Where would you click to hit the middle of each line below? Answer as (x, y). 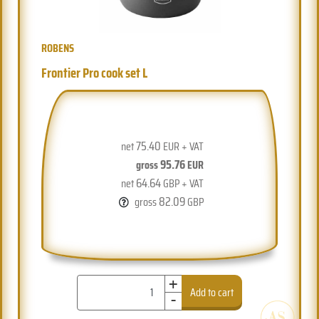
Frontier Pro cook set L (95, 72)
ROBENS (58, 48)
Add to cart (212, 292)
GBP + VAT (183, 183)
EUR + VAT (183, 146)
